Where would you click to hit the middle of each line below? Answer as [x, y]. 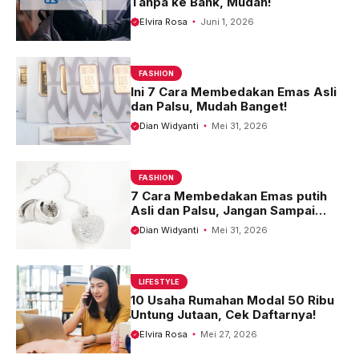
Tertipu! [155, 224]
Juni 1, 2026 [228, 21]
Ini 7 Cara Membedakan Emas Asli [233, 91]
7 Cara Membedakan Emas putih [228, 196]
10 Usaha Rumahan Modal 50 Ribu [232, 300]
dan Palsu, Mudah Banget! [209, 106]
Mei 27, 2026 [229, 334]
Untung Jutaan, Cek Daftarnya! [223, 314]
